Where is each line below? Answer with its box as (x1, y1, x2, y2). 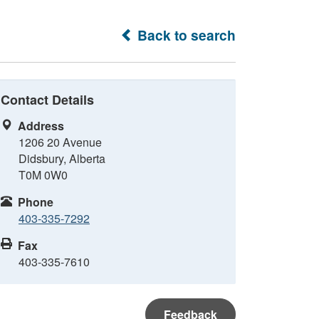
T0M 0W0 (19, 167, 68, 183)
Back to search (134, 25, 236, 45)
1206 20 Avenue (19, 134, 102, 150)
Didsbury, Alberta (19, 150, 105, 167)
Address (18, 117, 64, 134)
